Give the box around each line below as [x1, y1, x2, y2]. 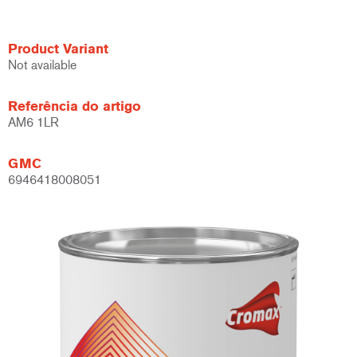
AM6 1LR [8, 115, 59, 130]
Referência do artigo [8, 98, 141, 114]
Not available [8, 57, 76, 73]
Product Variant [8, 41, 108, 57]
